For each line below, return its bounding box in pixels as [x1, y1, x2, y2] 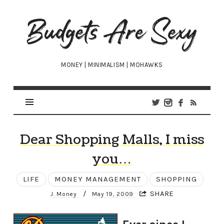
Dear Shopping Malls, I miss [19, 130, 204, 149]
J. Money [50, 190, 79, 198]
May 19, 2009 [91, 190, 135, 198]
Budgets [24, 15, 76, 27]
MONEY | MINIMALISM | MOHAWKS [61, 61, 163, 69]
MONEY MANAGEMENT [54, 174, 141, 184]
